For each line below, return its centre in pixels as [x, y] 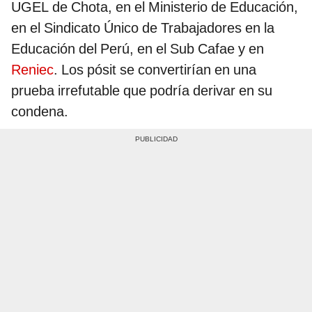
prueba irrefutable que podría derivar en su [142, 91]
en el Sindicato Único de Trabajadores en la [143, 28]
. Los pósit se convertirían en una [155, 70]
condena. [40, 112]
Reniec [32, 70]
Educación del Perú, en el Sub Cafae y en [138, 49]
